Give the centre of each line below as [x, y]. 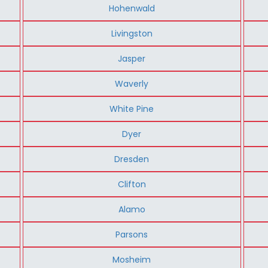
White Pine [132, 109]
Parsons [132, 234]
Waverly [132, 83]
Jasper [132, 58]
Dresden [132, 159]
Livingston [132, 33]
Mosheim [132, 259]
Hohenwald [132, 8]
